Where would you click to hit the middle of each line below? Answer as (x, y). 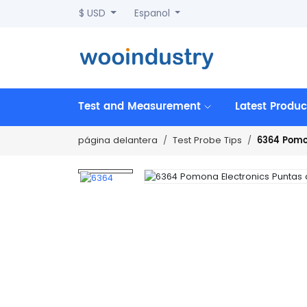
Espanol (153, 13)
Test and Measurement (141, 107)
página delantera (118, 140)
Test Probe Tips (207, 140)
